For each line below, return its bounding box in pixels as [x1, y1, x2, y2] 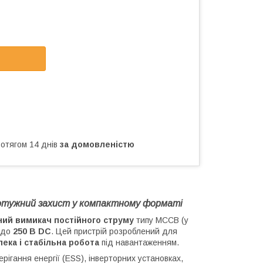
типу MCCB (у [134, 215, 188, 225]
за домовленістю [60, 139, 134, 149]
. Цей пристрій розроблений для [51, 226, 177, 236]
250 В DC [13, 226, 51, 236]
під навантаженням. [99, 237, 179, 247]
